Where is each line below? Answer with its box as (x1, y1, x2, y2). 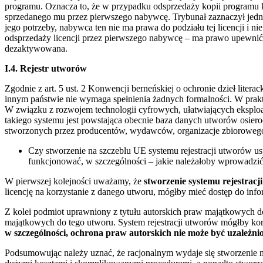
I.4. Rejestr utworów (5, 63, 87, 73)
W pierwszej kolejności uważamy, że (5, 176, 144, 186)
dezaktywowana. (5, 43, 68, 53)
